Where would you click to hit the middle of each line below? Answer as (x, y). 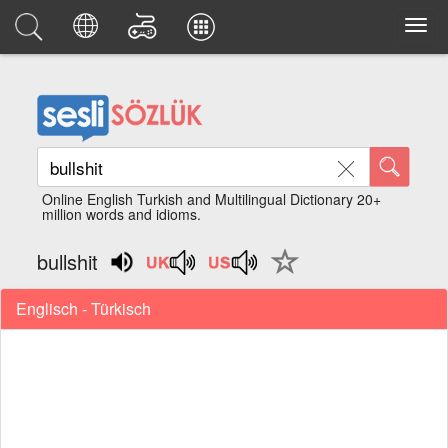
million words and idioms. (122, 214)
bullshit (68, 261)
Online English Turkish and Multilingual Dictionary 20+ (212, 199)
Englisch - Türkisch (83, 308)
